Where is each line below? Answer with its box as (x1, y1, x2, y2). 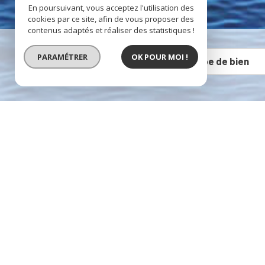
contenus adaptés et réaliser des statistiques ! (27, 25, 195, 35)
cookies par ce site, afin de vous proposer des (28, 14, 194, 24)
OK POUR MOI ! (131, 51, 188, 62)
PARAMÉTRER (37, 51, 88, 62)
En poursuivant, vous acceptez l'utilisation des (28, 2, 194, 13)
